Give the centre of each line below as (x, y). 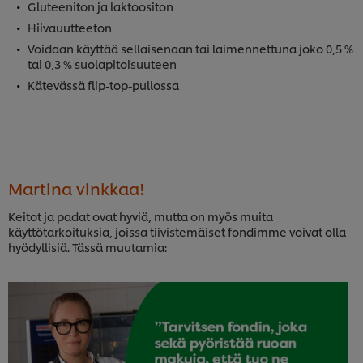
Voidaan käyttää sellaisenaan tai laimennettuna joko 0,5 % (190, 49)
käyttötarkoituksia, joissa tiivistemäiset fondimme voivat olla (177, 232)
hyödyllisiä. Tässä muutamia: (88, 247)
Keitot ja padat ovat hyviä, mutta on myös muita (141, 216)
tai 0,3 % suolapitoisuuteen (102, 64)
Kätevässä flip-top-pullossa (103, 85)
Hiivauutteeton (70, 28)
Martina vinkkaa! (76, 188)
